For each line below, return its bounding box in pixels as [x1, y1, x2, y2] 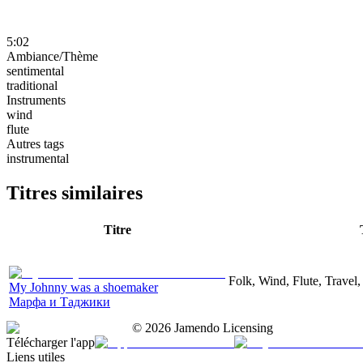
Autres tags [6, 136, 64, 151]
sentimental [6, 63, 64, 78]
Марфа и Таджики [9, 294, 110, 309]
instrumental [6, 151, 69, 165]
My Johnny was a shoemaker [9, 280, 158, 294]
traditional [6, 78, 58, 92]
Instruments [6, 92, 66, 107]
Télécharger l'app [6, 335, 95, 349]
